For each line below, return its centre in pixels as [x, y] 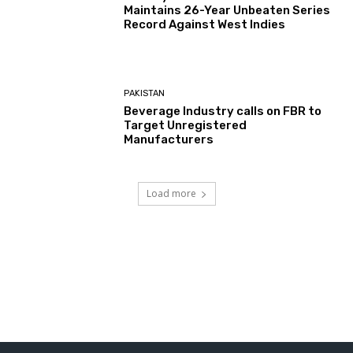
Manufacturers [169, 140]
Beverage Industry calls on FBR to [223, 111]
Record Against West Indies [205, 24]
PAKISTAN [145, 94]
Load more [171, 193]
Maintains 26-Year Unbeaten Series [227, 10]
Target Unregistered [186, 126]
